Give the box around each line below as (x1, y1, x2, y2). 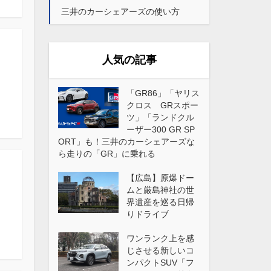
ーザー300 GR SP (126, 124, 195, 134)
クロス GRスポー (126, 100, 198, 110)
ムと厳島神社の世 (126, 184, 194, 195)
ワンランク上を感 (126, 233, 194, 243)
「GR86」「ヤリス (126, 88, 200, 98)
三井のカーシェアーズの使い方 (61, 6, 180, 16)
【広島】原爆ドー (126, 172, 194, 183)
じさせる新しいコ (126, 245, 194, 255)
